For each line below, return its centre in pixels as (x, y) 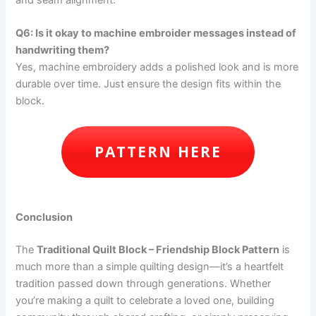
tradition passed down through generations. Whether (144, 284)
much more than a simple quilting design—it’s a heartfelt (150, 267)
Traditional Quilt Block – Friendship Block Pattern (158, 250)
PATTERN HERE (158, 151)
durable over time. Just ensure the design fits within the (148, 84)
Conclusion (44, 218)
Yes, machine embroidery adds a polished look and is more (157, 67)
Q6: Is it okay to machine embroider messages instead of (156, 34)
